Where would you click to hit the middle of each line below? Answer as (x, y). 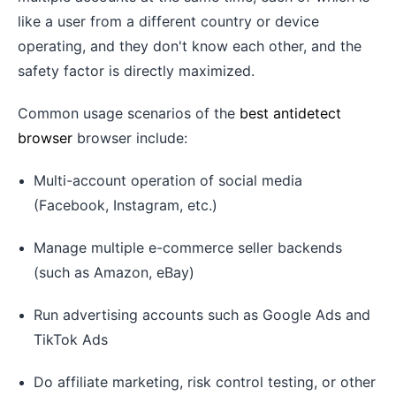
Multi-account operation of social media (168, 180)
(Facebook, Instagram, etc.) (126, 205)
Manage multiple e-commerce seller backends (188, 247)
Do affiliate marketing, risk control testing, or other (205, 381)
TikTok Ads (71, 339)
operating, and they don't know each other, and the (190, 46)
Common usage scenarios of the (129, 113)
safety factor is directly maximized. (136, 70)
